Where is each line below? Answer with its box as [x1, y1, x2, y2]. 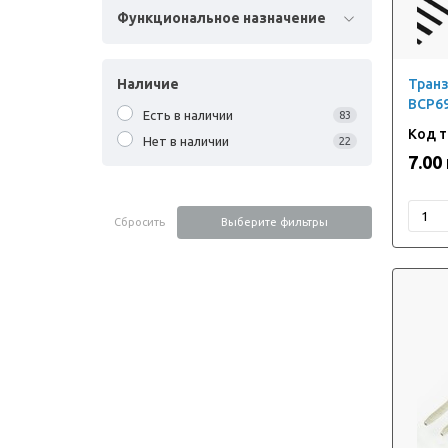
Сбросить [114, 216, 165, 228]
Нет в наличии [143, 134, 229, 148]
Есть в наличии [143, 108, 233, 122]
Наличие [117, 76, 179, 92]
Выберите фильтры [221, 216, 328, 228]
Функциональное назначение [117, 10, 326, 26]
